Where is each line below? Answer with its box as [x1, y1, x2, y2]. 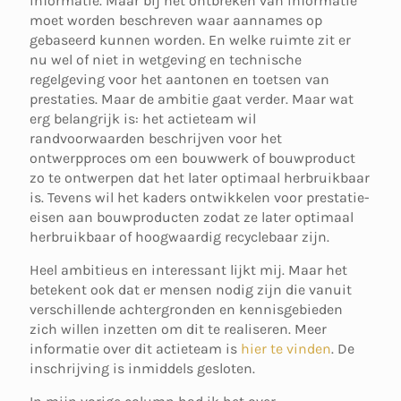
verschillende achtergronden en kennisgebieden [30, 301, 343, 318]
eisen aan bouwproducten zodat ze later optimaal [30, 209, 354, 226]
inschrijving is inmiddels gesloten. [30, 360, 255, 377]
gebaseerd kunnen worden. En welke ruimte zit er [30, 31, 351, 48]
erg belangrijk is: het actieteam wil [30, 110, 256, 127]
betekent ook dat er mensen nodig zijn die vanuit [30, 281, 352, 298]
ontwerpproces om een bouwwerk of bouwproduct [30, 149, 355, 166]
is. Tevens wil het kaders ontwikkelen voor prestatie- [30, 189, 370, 206]
